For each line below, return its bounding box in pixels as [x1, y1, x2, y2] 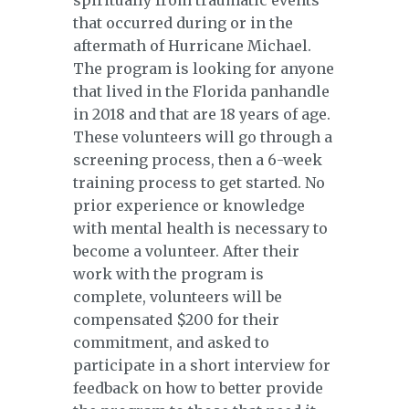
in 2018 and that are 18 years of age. [73, 105, 330, 124]
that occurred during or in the [73, 14, 293, 33]
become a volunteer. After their [73, 242, 299, 261]
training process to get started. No [73, 173, 325, 193]
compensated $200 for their [73, 310, 279, 330]
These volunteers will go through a [73, 128, 332, 147]
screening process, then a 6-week [73, 151, 322, 170]
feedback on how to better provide [73, 379, 323, 398]
